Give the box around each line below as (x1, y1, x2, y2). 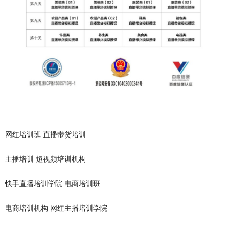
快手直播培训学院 (5, 178, 62, 189)
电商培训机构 (5, 202, 48, 213)
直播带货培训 (43, 129, 86, 140)
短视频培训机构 (36, 153, 86, 164)
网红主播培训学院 (50, 202, 107, 213)
